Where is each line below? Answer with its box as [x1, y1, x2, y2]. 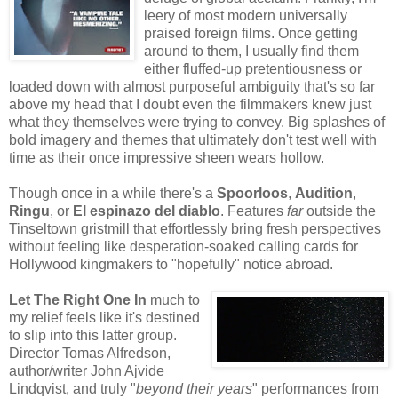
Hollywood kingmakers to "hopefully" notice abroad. [9, 256, 333, 272]
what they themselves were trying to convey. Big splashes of [9, 114, 385, 130]
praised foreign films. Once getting [144, 25, 358, 41]
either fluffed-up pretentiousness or [144, 60, 362, 76]
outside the [303, 203, 376, 219]
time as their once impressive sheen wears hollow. [9, 149, 324, 165]
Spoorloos [217, 185, 288, 201]
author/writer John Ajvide [9, 362, 164, 378]
